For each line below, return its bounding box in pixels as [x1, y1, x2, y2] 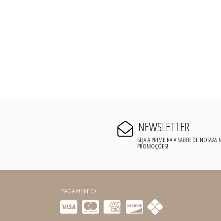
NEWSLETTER [138, 118, 189, 135]
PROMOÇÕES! [137, 141, 169, 151]
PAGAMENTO [60, 187, 96, 195]
